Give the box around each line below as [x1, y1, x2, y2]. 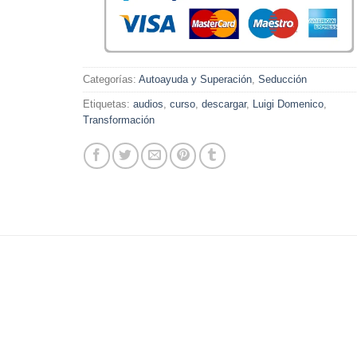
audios [132, 98, 163, 111]
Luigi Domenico [252, 98, 324, 111]
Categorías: [82, 73, 139, 86]
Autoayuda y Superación [138, 73, 252, 86]
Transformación [82, 114, 155, 127]
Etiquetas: [82, 98, 133, 111]
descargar [201, 98, 246, 111]
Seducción [257, 73, 307, 86]
